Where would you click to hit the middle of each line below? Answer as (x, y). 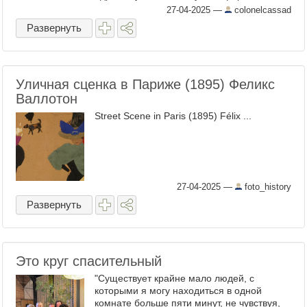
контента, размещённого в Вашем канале (188, 20)
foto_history (267, 187)
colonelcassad (261, 10)
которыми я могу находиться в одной (178, 291)
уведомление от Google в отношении (178, 8)
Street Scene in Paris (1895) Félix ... (173, 116)
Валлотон (47, 99)
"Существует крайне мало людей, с (174, 278)
